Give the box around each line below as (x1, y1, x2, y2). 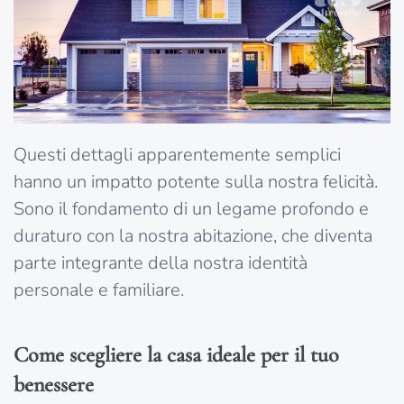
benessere (14, 371, 94, 398)
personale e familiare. (14, 277, 184, 302)
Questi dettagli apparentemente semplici (14, 142, 341, 167)
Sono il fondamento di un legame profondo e (14, 196, 369, 221)
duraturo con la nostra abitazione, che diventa (14, 223, 372, 248)
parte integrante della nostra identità (14, 250, 308, 275)
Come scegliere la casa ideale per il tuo (14, 341, 339, 368)
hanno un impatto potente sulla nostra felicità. (14, 169, 378, 194)
